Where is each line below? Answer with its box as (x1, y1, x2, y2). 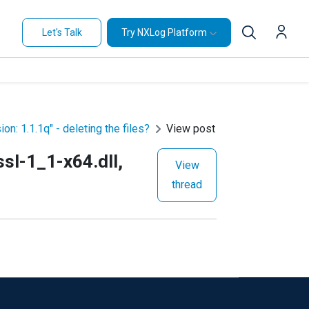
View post (166, 122, 215, 135)
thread (172, 178, 202, 191)
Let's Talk (41, 26, 82, 38)
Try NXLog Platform (121, 26, 207, 38)
